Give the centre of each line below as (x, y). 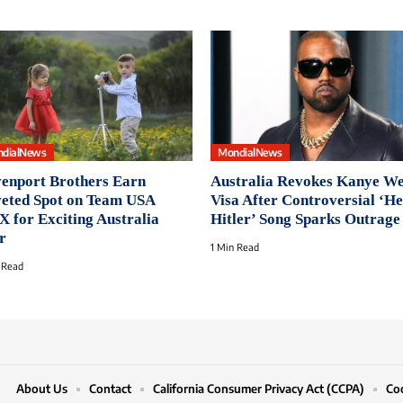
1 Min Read (235, 247)
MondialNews (250, 152)
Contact (110, 389)
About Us (42, 389)
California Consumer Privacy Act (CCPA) (259, 389)
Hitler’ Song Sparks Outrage (305, 219)
